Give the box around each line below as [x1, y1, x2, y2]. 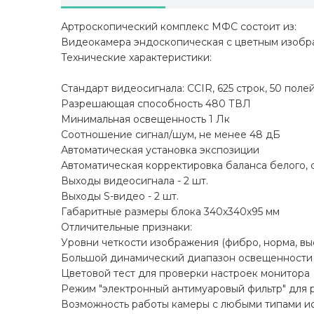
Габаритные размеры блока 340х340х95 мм [61, 205, 280, 219]
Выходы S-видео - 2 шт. [61, 190, 179, 203]
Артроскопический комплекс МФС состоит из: [61, 20, 296, 34]
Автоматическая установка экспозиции [61, 144, 259, 157]
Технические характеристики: [61, 51, 212, 64]
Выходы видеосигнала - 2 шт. [61, 175, 208, 188]
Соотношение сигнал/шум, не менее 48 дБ [61, 128, 280, 142]
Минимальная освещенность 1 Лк [61, 113, 230, 126]
